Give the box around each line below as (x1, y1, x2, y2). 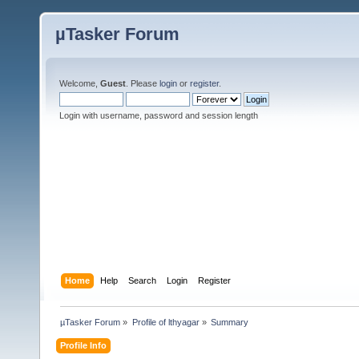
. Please (126, 79, 159, 88)
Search (128, 275, 157, 285)
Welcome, (59, 79, 100, 88)
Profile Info (60, 340, 107, 350)
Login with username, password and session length (59, 111, 258, 120)
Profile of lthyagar (131, 317, 200, 327)
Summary (210, 317, 248, 327)
